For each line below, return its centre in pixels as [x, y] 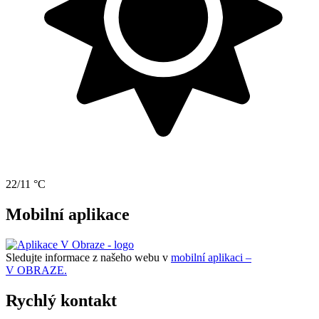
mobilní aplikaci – [211, 257]
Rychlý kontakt [61, 300]
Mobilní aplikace [68, 214]
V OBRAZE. [36, 270]
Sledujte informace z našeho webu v [88, 257]
